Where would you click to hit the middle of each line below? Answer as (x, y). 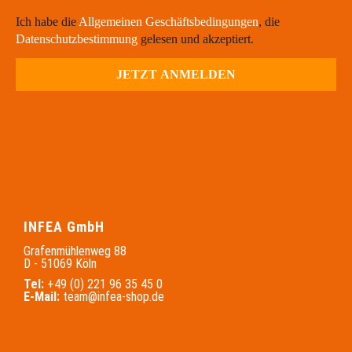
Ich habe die (47, 21)
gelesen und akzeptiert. (196, 38)
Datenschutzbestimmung (77, 38)
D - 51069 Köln (60, 263)
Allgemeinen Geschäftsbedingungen (169, 21)
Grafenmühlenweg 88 (75, 251)
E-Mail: (42, 296)
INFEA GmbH (64, 226)
